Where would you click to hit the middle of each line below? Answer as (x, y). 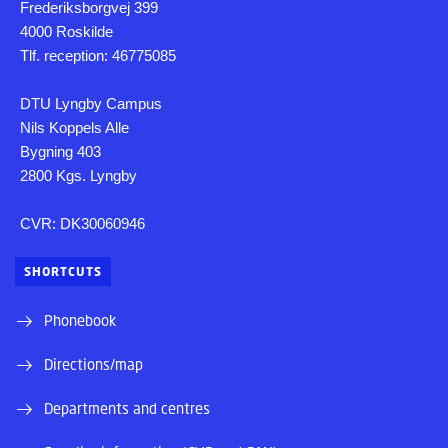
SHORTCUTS (63, 272)
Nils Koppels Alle (74, 128)
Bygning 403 (60, 152)
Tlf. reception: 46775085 (98, 56)
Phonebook (80, 320)
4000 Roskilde (66, 32)
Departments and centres (127, 408)
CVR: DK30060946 (82, 224)
